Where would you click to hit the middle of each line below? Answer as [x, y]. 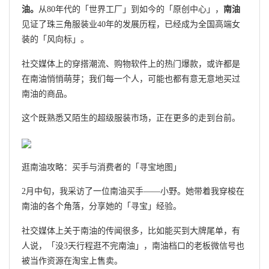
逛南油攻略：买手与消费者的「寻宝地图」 [101, 167]
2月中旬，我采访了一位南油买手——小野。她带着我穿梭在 [133, 192]
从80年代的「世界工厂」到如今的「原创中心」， [131, 10]
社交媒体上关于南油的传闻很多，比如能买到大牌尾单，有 [131, 231]
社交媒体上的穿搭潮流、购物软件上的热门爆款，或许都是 [131, 64]
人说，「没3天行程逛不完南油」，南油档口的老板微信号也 [133, 246]
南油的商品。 [47, 94]
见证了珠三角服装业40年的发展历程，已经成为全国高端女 [131, 25]
